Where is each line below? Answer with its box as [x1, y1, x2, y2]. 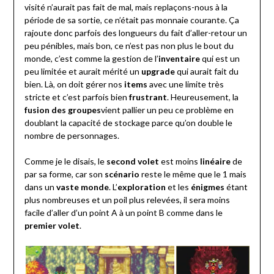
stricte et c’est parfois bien [24, 92, 129, 103]
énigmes [190, 182, 224, 193]
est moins [158, 156, 200, 167]
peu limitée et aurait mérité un [24, 66, 141, 77]
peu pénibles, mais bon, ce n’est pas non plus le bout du [24, 40, 234, 51]
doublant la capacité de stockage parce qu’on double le [24, 117, 232, 128]
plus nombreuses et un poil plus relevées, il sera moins [24, 194, 230, 206]
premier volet [24, 220, 80, 231]
